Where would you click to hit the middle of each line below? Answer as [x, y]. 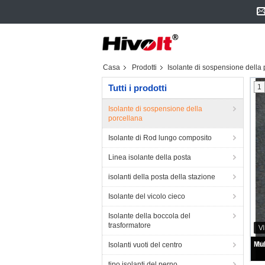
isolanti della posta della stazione [162, 177]
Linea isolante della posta [150, 157]
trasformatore [130, 225]
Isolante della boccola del [149, 216]
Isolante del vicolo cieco [147, 196]
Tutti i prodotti [138, 88]
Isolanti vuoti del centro [145, 245]
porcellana [125, 118]
